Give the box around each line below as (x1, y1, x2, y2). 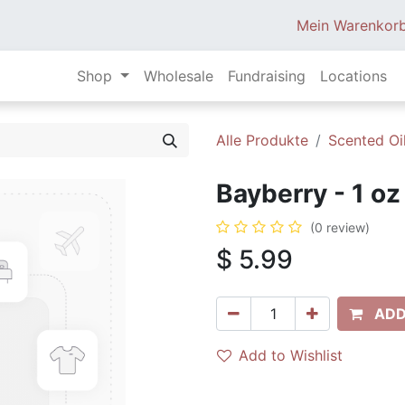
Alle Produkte (216, 131, 308, 149)
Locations (319, 67, 387, 85)
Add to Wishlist (239, 346, 343, 364)
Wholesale (143, 67, 213, 85)
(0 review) (310, 220, 370, 235)
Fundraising (227, 67, 306, 85)
